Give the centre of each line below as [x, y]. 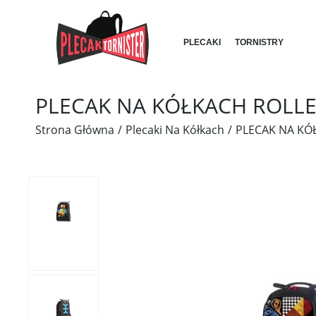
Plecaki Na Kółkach [175, 130]
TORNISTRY [259, 42]
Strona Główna [75, 130]
